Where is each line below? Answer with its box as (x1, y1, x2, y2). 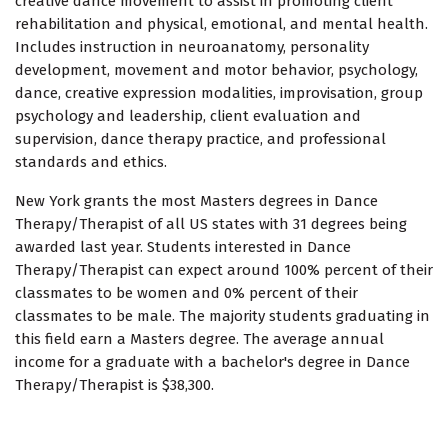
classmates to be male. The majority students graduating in (15, 307, 430, 326)
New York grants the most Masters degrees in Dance (15, 192, 378, 211)
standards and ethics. (15, 153, 167, 172)
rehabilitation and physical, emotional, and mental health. (15, 15, 428, 34)
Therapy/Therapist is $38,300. (15, 376, 214, 395)
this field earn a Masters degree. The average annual (15, 330, 384, 349)
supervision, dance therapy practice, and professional (15, 130, 386, 149)
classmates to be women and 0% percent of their (15, 284, 358, 303)
